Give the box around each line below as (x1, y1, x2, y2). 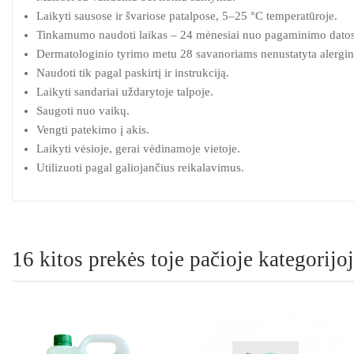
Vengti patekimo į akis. (36, 123, 149, 137)
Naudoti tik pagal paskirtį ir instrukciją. (36, 66, 229, 80)
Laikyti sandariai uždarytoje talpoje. (36, 85, 213, 99)
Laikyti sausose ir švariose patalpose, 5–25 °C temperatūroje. (36, 9, 337, 23)
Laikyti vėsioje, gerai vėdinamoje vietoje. (36, 142, 240, 156)
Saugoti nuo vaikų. (36, 104, 130, 118)
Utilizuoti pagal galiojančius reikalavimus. (36, 161, 244, 175)
